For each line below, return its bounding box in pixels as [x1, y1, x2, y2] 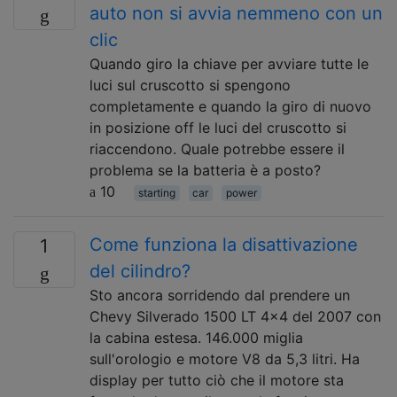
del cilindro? [90, 261, 191, 282]
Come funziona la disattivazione [90, 234, 358, 255]
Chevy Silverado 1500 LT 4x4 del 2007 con [90, 307, 381, 325]
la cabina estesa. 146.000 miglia [90, 329, 303, 346]
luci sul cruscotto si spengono [90, 76, 291, 94]
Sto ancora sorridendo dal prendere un [90, 286, 350, 304]
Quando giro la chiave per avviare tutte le [90, 55, 369, 73]
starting [137, 186, 175, 199]
